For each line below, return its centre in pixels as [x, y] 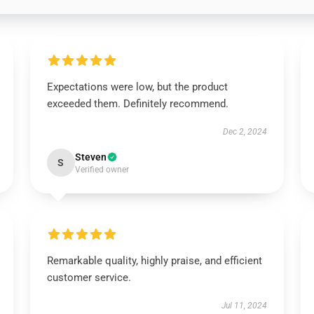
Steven [90, 157]
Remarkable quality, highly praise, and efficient [154, 261]
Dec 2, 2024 [245, 132]
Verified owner [102, 170]
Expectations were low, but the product [137, 87]
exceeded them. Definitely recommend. [137, 104]
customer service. [89, 278]
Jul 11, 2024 [245, 306]
